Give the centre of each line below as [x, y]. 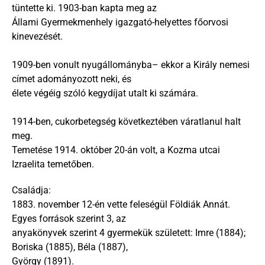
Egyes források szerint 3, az [69, 219]
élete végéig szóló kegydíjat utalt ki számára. [105, 93]
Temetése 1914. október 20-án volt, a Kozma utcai [116, 150]
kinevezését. [37, 36]
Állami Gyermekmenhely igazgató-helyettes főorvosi [120, 22]
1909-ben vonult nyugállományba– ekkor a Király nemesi [131, 65]
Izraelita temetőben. [53, 164]
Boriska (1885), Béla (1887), [70, 247]
